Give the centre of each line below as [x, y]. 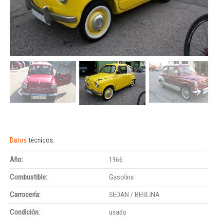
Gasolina [121, 177]
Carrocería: [25, 195]
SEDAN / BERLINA [134, 195]
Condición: [25, 212]
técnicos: [41, 140]
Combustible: [28, 177]
